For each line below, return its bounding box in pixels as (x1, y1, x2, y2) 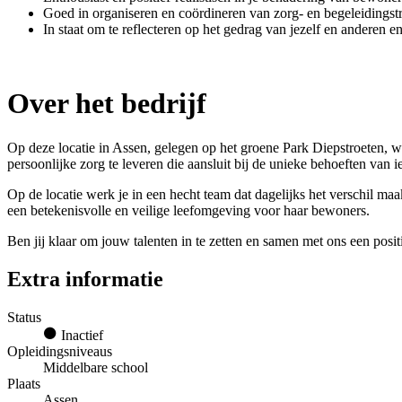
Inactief (57, 327, 103, 343)
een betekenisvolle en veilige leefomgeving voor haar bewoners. (7, 202, 370, 218)
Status (7, 309, 41, 325)
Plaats (7, 375, 40, 391)
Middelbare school (43, 359, 148, 375)
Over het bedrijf (7, 87, 206, 120)
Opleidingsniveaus (7, 343, 112, 359)
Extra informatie (7, 267, 163, 291)
